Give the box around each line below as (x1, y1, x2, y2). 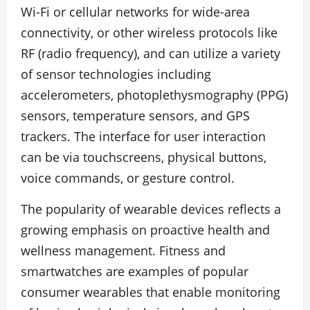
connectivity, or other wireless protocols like (21, 24, 277, 41)
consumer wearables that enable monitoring (21, 284, 280, 300)
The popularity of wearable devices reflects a (21, 201, 281, 217)
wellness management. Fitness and (21, 242, 226, 259)
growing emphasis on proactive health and (21, 221, 270, 238)
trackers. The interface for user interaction (21, 128, 266, 145)
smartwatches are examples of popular (21, 263, 248, 280)
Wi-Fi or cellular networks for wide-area (21, 3, 250, 20)
